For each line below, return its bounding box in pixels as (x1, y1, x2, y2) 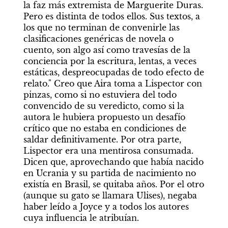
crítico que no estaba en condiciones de (23, 123, 186, 133)
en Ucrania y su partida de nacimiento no (23, 167, 196, 178)
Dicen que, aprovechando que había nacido (23, 156, 204, 167)
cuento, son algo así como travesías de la (23, 44, 190, 55)
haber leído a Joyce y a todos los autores (23, 201, 189, 212)
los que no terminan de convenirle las (23, 22, 180, 33)
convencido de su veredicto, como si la (23, 100, 184, 111)
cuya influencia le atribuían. (23, 212, 141, 223)
